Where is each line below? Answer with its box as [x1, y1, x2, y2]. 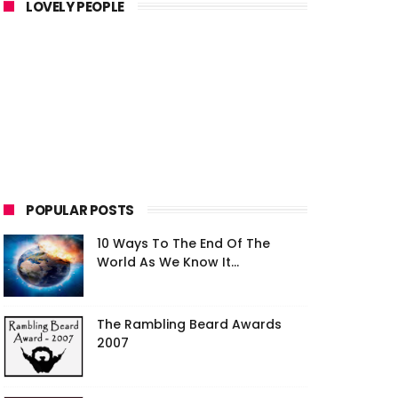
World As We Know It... [97, 253, 239, 271]
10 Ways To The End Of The [97, 235, 270, 252]
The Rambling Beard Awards [97, 315, 282, 333]
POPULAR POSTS [26, 201, 134, 219]
